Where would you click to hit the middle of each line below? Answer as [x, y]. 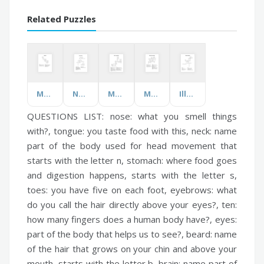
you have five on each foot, [109, 189]
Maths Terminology [119, 93]
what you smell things [184, 116]
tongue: [69, 131]
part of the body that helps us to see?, [107, 234]
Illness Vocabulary [190, 93]
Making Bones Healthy [154, 93]
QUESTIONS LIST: [69, 116]
